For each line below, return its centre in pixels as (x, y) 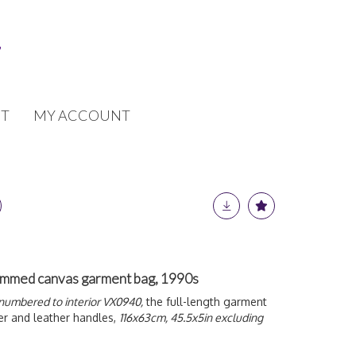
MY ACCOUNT (82, 115)
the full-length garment (205, 302)
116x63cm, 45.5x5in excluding (191, 317)
